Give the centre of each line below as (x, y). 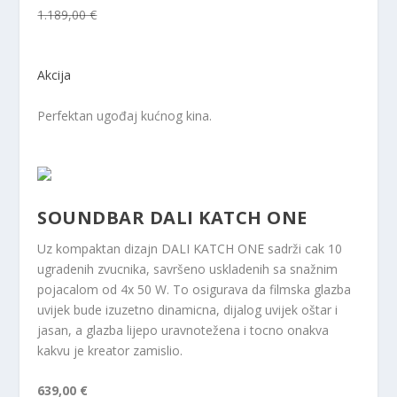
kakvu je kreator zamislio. (110, 350)
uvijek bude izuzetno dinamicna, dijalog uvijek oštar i (188, 309)
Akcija (54, 75)
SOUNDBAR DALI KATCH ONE (172, 217)
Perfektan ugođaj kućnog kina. (125, 115)
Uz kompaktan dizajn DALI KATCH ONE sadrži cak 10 (190, 248)
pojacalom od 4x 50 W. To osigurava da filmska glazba (195, 289)
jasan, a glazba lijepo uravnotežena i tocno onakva (183, 330)
